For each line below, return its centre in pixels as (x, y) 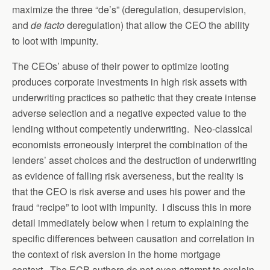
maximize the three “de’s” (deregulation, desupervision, (129, 9)
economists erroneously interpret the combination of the (130, 144)
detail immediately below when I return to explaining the (130, 223)
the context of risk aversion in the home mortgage (116, 254)
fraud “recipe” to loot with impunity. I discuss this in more (132, 207)
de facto (49, 25)
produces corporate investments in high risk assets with (130, 82)
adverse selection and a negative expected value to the (129, 113)
